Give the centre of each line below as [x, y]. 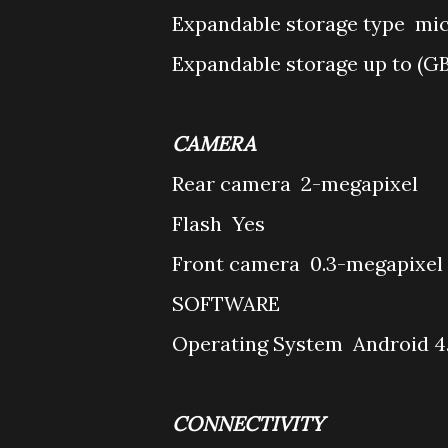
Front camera [238, 263]
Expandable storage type [291, 23]
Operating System [260, 343]
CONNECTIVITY [248, 423]
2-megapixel [359, 183]
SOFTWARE [226, 303]
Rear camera [234, 183]
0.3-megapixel [376, 263]
